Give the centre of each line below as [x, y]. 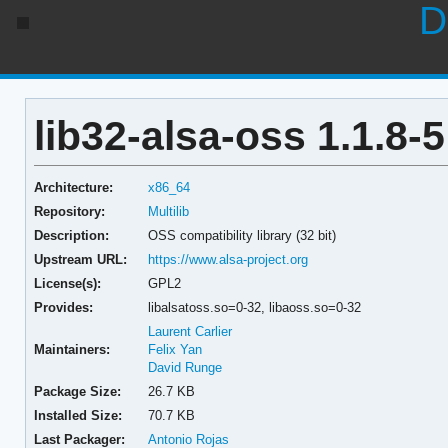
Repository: [69, 211]
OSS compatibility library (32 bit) [242, 235]
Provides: [63, 307]
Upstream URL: [80, 259]
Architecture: [73, 187]
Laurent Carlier [190, 331]
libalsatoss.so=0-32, [209, 307]
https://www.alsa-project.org [228, 259]
